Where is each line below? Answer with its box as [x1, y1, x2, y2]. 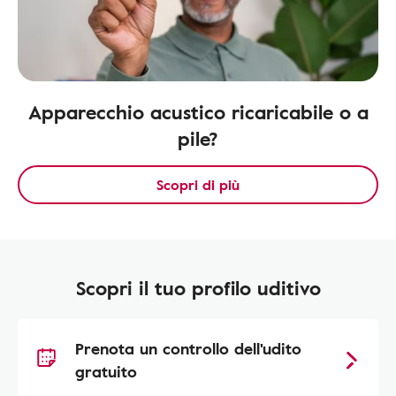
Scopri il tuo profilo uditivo [75, 273, 321, 302]
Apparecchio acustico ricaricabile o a [27, 97, 369, 126]
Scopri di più [156, 174, 240, 195]
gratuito [75, 360, 137, 383]
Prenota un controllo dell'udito [75, 337, 301, 360]
